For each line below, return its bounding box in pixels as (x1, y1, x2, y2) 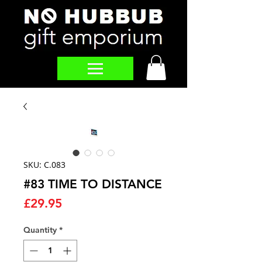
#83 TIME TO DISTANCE (23, 177, 162, 192)
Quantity (23, 225, 57, 236)
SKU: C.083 (23, 159, 65, 171)
